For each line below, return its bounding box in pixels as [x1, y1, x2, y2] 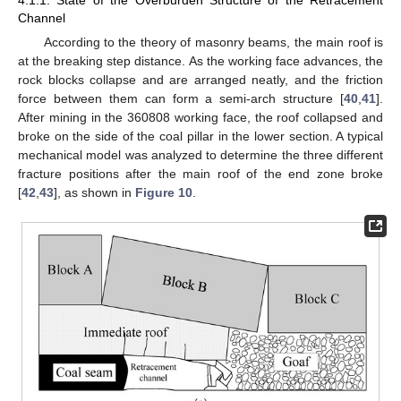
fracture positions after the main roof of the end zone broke [18, 166, 383, 181]
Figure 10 [135, 184, 192, 200]
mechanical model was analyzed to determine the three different [18, 147, 383, 162]
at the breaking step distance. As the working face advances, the [18, 53, 383, 68]
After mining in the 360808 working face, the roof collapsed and [18, 109, 383, 124]
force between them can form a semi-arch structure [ [18, 90, 344, 106]
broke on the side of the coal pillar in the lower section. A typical [18, 128, 383, 143]
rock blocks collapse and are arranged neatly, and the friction [18, 72, 383, 87]
